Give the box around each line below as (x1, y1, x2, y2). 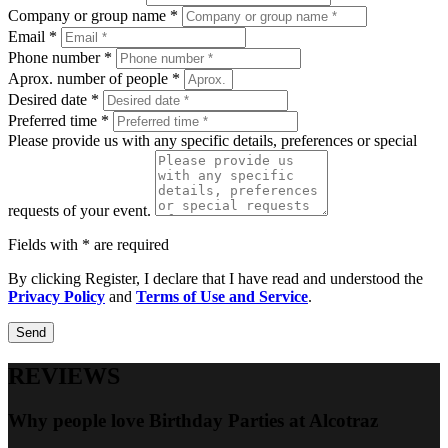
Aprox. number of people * (8, 70, 184, 88)
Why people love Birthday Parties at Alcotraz (8, 410, 378, 432)
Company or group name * (8, 7, 182, 25)
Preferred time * (8, 112, 113, 130)
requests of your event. (8, 202, 155, 220)
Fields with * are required (8, 236, 169, 254)
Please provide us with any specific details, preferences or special (8, 132, 417, 150)
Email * (8, 28, 61, 46)
